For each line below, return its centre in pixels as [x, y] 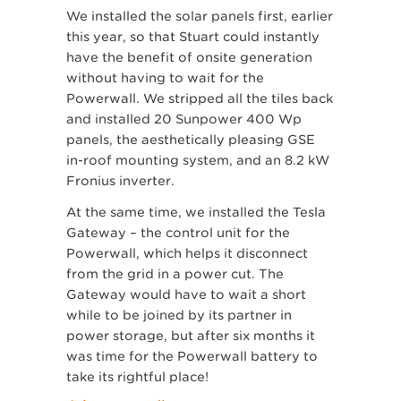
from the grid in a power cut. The [175, 274]
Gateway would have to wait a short [186, 295]
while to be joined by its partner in [179, 316]
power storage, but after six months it [191, 336]
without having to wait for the [165, 78]
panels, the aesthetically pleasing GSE [191, 140]
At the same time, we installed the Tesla [196, 213]
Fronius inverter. [120, 181]
